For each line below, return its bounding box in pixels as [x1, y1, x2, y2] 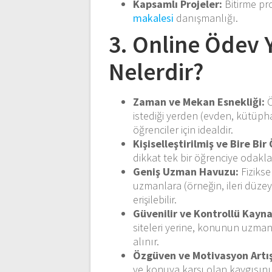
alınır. [133, 234, 160, 248]
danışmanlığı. [174, 10, 239, 25]
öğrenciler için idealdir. [133, 122, 234, 137]
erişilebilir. [133, 192, 177, 206]
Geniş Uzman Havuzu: [133, 164, 239, 178]
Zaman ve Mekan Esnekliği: [133, 94, 265, 109]
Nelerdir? [109, 56, 204, 87]
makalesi [133, 10, 174, 25]
